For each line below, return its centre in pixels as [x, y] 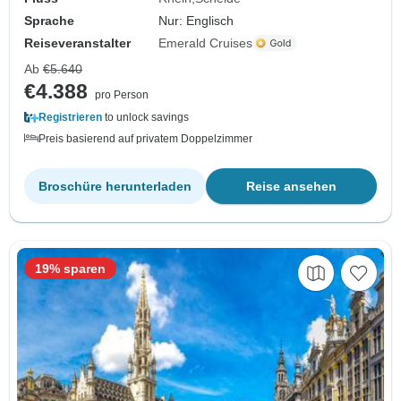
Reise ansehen [291, 186]
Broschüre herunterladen [115, 186]
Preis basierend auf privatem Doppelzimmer [145, 138]
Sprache [49, 20]
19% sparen [70, 268]
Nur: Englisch [196, 20]
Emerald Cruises [206, 43]
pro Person [122, 94]
